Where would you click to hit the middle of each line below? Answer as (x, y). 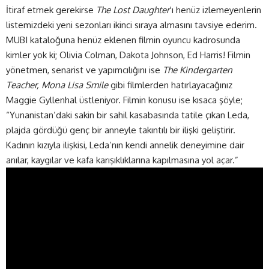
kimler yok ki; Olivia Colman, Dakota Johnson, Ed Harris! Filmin (128, 55)
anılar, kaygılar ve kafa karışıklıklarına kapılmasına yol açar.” (122, 160)
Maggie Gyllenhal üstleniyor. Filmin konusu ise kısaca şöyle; (124, 100)
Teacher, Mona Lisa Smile (57, 85)
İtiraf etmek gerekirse (51, 10)
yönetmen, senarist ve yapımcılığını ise (84, 70)
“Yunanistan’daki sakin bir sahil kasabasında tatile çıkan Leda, (128, 115)
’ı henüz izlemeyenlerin (215, 10)
